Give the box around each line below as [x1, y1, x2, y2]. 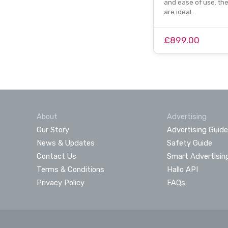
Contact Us [37, 151, 76, 161]
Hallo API [166, 164, 198, 174]
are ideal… [163, 8, 196, 16]
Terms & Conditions [37, 164, 104, 174]
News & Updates [37, 138, 95, 148]
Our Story [37, 125, 69, 134]
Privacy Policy [37, 178, 84, 187]
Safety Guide [166, 138, 212, 148]
